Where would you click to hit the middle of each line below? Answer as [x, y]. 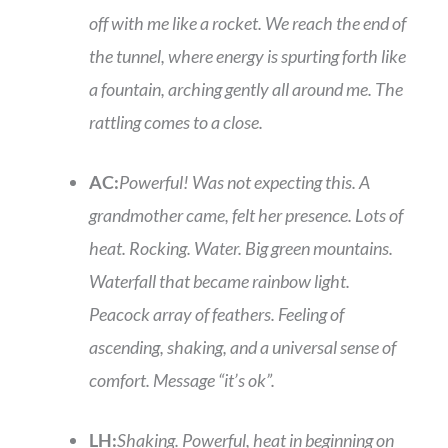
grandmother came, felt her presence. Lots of [246, 215]
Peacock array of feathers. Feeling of [216, 314]
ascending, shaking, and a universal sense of [242, 347]
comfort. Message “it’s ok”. [182, 380]
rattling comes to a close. [177, 122]
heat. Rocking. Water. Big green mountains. [241, 248]
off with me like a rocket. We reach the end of [247, 23]
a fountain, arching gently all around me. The [246, 89]
